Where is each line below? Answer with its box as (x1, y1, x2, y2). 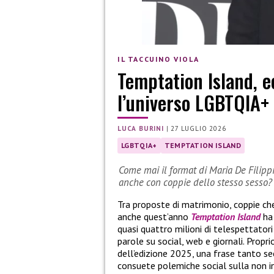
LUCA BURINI (117, 124, 164, 133)
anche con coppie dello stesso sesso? (119, 175, 272, 189)
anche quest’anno (117, 210, 191, 223)
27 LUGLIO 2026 (171, 124, 226, 133)
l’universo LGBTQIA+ (117, 87, 269, 117)
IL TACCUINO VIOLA (117, 54, 199, 64)
